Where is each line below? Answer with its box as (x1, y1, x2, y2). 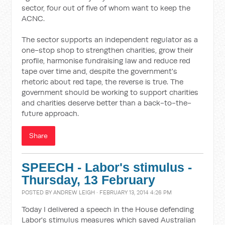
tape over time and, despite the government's (22, 66, 178, 76)
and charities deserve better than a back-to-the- (22, 98, 192, 107)
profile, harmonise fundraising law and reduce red (22, 56, 191, 65)
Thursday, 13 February (22, 173, 156, 187)
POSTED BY (22, 189, 54, 196)
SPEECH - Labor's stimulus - (22, 161, 192, 174)
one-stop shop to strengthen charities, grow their (22, 45, 193, 55)
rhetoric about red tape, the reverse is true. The (22, 77, 184, 86)
